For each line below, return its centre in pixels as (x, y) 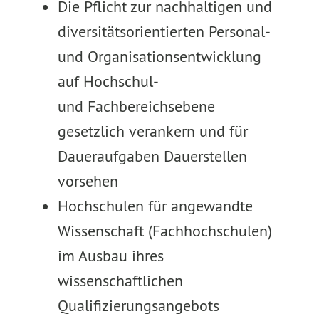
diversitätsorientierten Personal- (163, 31)
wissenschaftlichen (120, 281)
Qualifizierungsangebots (138, 305)
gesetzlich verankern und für (152, 131)
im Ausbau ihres (110, 256)
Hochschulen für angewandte (155, 206)
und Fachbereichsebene (136, 106)
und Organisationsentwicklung (159, 56)
